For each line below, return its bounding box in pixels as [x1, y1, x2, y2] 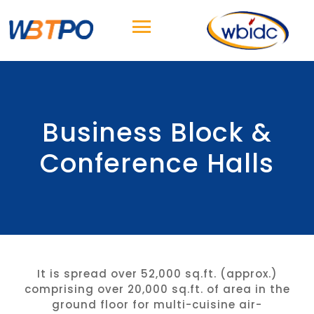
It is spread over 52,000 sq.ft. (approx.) [36, 266, 278, 282]
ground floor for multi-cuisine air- [52, 297, 262, 313]
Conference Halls [40, 145, 274, 182]
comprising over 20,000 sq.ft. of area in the [24, 282, 290, 297]
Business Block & [42, 114, 272, 151]
